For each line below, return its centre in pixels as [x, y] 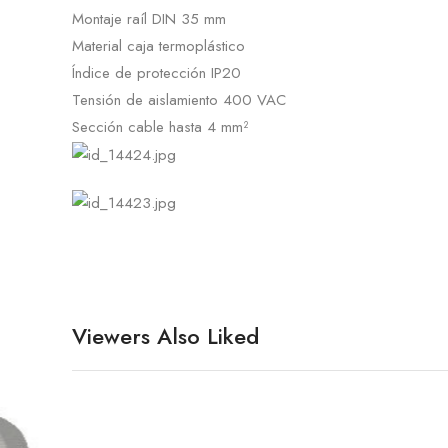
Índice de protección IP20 [156, 72]
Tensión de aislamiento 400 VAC [179, 99]
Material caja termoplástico [158, 45]
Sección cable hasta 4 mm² [160, 126]
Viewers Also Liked [165, 336]
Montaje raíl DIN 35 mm [149, 18]
